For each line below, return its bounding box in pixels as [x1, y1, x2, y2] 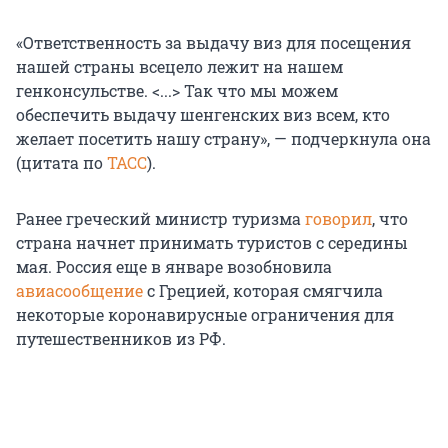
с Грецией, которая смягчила [147, 280, 383, 302]
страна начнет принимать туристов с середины [16, 232, 408, 254]
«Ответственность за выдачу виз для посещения [16, 32, 411, 54]
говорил [305, 208, 372, 230]
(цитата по [16, 152, 107, 174]
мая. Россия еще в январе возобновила [16, 256, 332, 278]
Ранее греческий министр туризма [16, 208, 305, 230]
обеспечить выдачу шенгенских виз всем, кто [16, 104, 390, 126]
